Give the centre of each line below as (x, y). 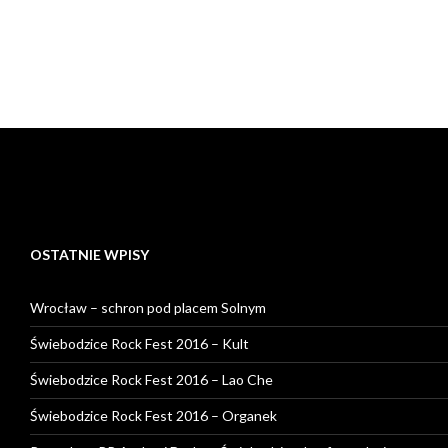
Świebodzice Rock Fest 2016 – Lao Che (151, 379)
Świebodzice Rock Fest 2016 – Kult (139, 343)
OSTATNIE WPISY (89, 254)
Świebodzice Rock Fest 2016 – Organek (153, 415)
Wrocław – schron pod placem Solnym (148, 307)
